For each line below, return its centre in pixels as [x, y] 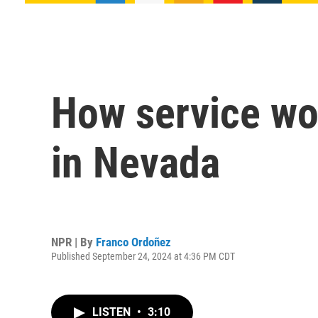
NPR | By [73, 242]
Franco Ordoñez [133, 242]
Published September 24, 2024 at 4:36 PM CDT [143, 256]
